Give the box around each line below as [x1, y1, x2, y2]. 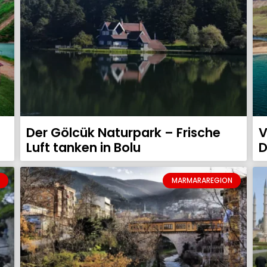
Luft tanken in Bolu [26, 138, 141, 156]
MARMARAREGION [171, 175, 232, 185]
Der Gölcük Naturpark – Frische [26, 123, 221, 141]
